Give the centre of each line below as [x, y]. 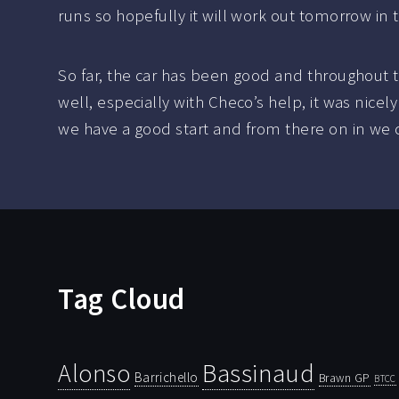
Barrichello [166, 378]
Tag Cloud [122, 299]
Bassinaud [259, 373]
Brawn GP [344, 378]
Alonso [94, 374]
